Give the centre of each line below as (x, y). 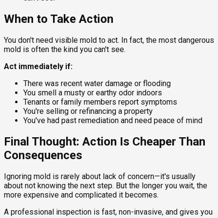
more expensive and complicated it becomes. (81, 195)
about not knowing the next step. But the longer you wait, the (106, 186)
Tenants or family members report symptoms (100, 102)
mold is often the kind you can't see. (65, 50)
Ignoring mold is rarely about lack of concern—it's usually (100, 177)
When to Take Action (59, 19)
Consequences (43, 155)
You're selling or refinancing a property (88, 111)
